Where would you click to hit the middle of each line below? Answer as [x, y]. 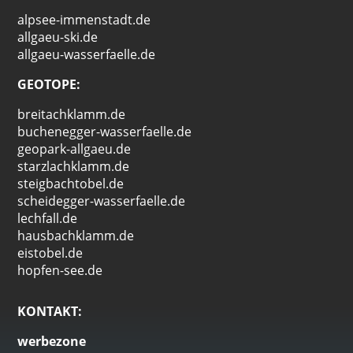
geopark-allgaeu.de [74, 149]
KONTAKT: [50, 311]
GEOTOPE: [49, 84]
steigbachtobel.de [71, 184]
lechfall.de [48, 218]
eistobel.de [50, 253]
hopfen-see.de [60, 270]
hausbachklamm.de [76, 236]
